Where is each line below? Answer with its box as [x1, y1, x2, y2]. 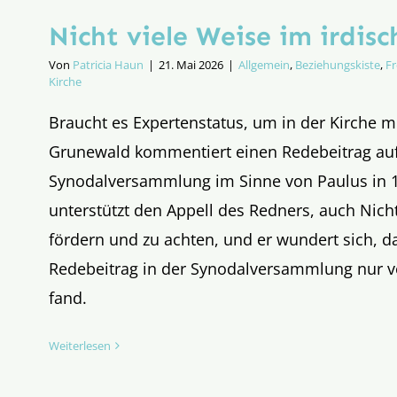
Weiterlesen [49, 337, 111, 354]
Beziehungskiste [295, 56, 380, 73]
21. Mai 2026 [159, 56, 223, 73]
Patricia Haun [73, 56, 144, 73]
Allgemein [238, 56, 290, 73]
